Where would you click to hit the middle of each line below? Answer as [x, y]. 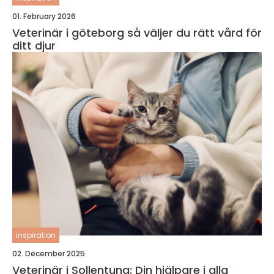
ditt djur [34, 45]
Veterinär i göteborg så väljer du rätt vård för [70, 32]
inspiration [36, 235]
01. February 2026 [44, 16]
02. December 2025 [49, 253]
